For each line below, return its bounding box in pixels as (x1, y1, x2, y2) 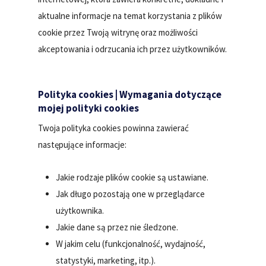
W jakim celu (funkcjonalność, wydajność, (56, 237, 206, 249)
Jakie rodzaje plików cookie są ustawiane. (56, 171, 209, 183)
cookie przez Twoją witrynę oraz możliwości (38, 27, 198, 39)
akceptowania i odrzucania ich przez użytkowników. (38, 43, 227, 55)
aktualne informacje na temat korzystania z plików (38, 10, 223, 22)
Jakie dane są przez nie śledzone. (56, 221, 179, 233)
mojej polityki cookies (38, 101, 140, 115)
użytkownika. (56, 204, 104, 216)
